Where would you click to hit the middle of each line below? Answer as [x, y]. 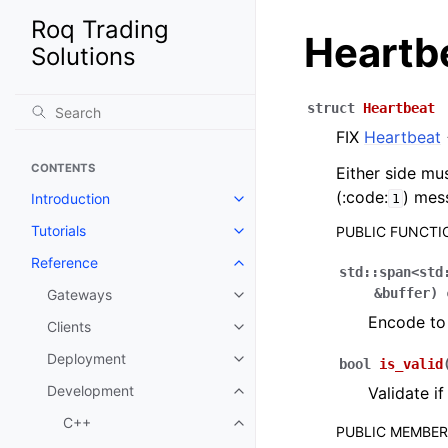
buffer [406, 293]
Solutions [83, 56]
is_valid [411, 364]
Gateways [79, 294]
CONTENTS [63, 168]
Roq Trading [100, 29]
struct [331, 108]
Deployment [86, 358]
